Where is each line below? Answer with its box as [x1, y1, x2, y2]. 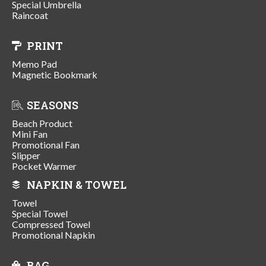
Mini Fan [12, 128, 47, 140]
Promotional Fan [12, 138, 80, 150]
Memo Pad [12, 58, 57, 69]
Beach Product [12, 117, 72, 129]
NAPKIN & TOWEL [27, 177, 126, 192]
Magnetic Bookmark [12, 68, 97, 80]
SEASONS [27, 97, 78, 112]
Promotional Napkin [12, 229, 95, 240]
